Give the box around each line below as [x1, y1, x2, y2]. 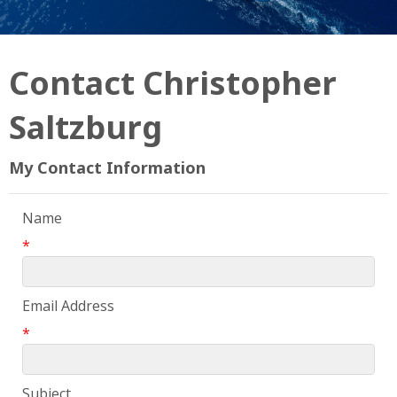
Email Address [22, 296, 114, 316]
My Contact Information [9, 157, 206, 179]
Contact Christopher [9, 61, 337, 105]
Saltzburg [9, 105, 162, 150]
